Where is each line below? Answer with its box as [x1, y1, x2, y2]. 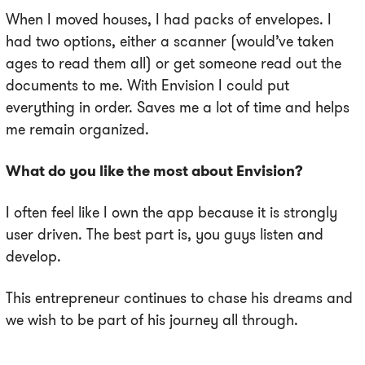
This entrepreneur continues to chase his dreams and [6, 288, 353, 308]
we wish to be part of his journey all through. [6, 310, 298, 330]
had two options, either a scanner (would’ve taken [6, 32, 334, 51]
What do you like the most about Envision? [6, 161, 303, 181]
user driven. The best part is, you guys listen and [6, 225, 323, 244]
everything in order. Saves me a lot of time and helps [6, 98, 350, 117]
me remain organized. [6, 120, 149, 139]
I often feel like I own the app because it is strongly [6, 203, 337, 222]
